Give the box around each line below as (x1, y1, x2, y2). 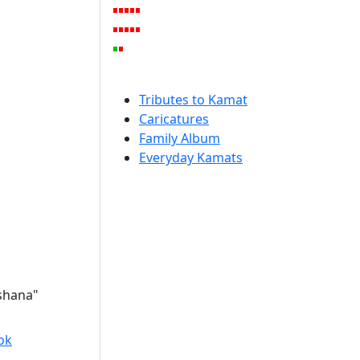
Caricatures (139, 110, 209, 128)
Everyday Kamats (139, 149, 243, 166)
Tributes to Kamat (139, 91, 247, 108)
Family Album (139, 129, 220, 147)
